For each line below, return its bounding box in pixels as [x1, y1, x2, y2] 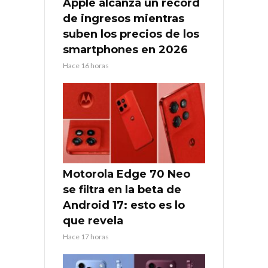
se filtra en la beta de [63, 183, 181, 197]
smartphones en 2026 [63, 43, 188, 57]
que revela [63, 214, 123, 228]
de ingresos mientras [63, 12, 184, 26]
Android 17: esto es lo [63, 199, 185, 212]
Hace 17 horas [63, 232, 109, 242]
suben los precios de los [63, 28, 199, 41]
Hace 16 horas [63, 61, 109, 71]
